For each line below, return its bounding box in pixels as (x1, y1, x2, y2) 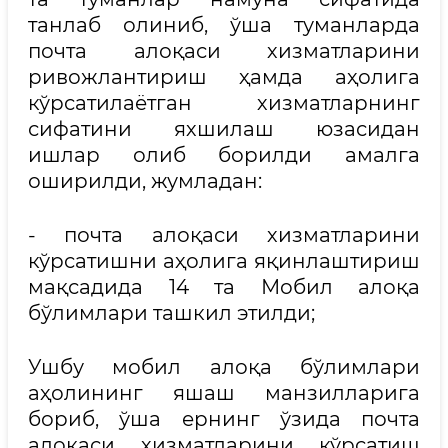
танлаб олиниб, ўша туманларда (28, 13, 420, 37)
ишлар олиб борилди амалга (28, 143, 420, 167)
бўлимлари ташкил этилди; (28, 301, 315, 325)
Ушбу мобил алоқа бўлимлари (28, 355, 420, 379)
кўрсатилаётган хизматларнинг (28, 91, 420, 115)
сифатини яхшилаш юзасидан (28, 117, 420, 141)
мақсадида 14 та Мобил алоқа (28, 275, 420, 299)
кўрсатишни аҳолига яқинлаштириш (28, 249, 420, 273)
